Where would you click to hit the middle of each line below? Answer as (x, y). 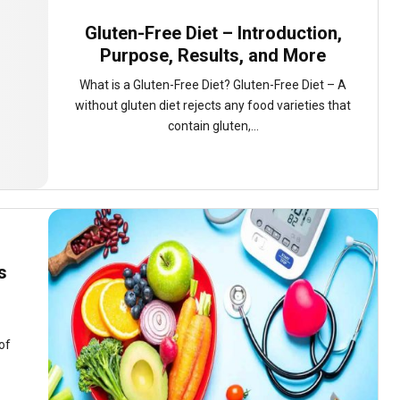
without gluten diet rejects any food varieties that (213, 105)
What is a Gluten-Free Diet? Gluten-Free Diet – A (213, 85)
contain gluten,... (213, 126)
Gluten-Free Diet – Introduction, (213, 33)
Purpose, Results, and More (213, 55)
